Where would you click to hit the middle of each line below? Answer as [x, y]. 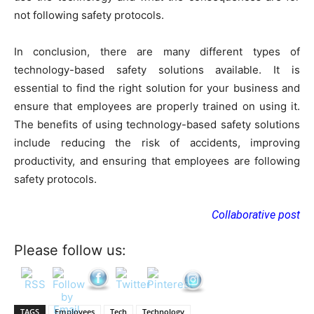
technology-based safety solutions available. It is [157, 69]
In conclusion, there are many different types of [157, 51]
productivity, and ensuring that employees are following [157, 161]
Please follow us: [70, 250]
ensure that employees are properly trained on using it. [157, 106]
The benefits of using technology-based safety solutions [157, 124]
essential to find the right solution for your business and [157, 88]
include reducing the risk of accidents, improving [157, 142]
